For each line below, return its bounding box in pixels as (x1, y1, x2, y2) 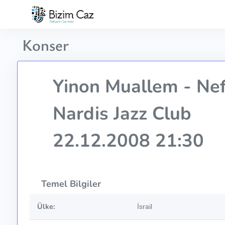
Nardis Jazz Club (47, 101, 191, 127)
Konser (22, 34, 69, 56)
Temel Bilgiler (38, 178, 101, 190)
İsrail (137, 202, 152, 211)
